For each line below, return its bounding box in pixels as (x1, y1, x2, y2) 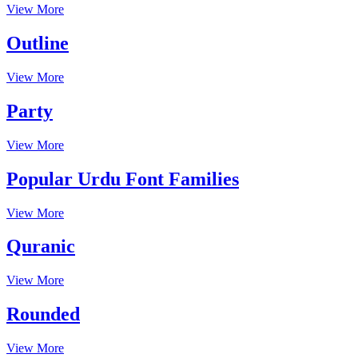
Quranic (6, 236, 75, 257)
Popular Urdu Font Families (6, 168, 239, 189)
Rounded (6, 304, 80, 325)
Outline (6, 32, 69, 54)
